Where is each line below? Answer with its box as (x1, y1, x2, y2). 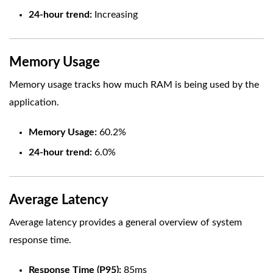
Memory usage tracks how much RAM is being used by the (9, 79, 259, 90)
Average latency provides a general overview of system (9, 217, 242, 227)
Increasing (92, 9, 138, 19)
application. (9, 97, 59, 107)
